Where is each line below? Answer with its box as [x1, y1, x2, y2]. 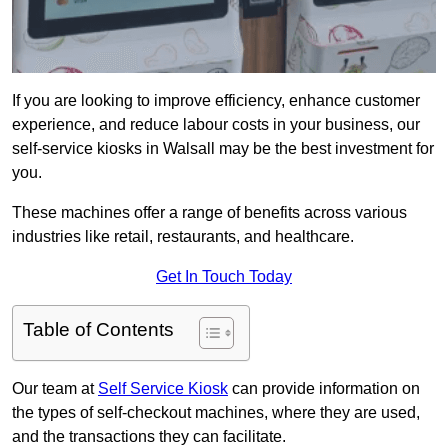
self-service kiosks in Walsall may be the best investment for [12, 140, 434, 158]
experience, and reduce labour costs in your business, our [12, 116, 420, 134]
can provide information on [228, 380, 420, 398]
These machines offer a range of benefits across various [12, 204, 407, 222]
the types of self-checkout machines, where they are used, [12, 404, 420, 422]
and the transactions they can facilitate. [12, 428, 286, 446]
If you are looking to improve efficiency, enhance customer [12, 92, 420, 110]
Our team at [12, 380, 98, 398]
